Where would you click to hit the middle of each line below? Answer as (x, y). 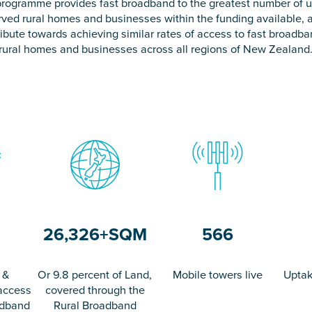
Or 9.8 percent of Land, (95, 274)
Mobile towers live (217, 274)
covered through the (95, 290)
